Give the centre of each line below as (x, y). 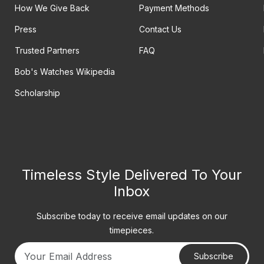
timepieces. (132, 230)
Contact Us (160, 29)
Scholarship (37, 93)
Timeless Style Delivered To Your (132, 175)
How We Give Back (52, 8)
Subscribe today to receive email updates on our (132, 216)
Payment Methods (174, 8)
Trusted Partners (47, 51)
